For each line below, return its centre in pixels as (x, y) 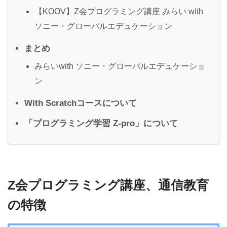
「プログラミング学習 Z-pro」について (101, 123)
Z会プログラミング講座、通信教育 (108, 185)
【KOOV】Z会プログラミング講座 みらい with (119, 11)
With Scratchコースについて (81, 103)
